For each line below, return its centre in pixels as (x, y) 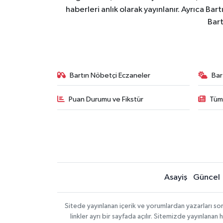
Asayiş (176, 177)
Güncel (206, 177)
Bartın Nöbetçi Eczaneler (110, 75)
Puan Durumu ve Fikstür (106, 100)
